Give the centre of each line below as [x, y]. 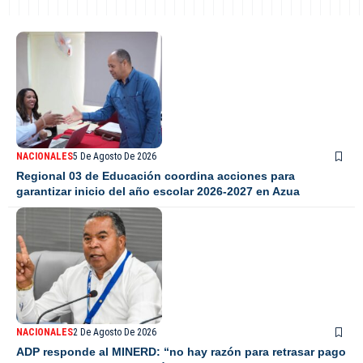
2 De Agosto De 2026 [115, 332]
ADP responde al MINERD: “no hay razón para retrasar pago [181, 351]
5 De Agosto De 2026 [115, 156]
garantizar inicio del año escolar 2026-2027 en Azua [158, 191]
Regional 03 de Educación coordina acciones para [156, 175]
